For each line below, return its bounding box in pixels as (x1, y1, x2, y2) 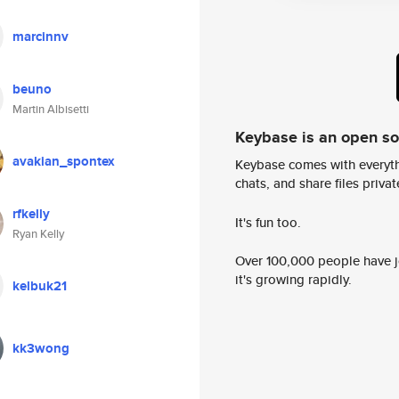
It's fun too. (235, 212, 301, 232)
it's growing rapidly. (235, 270, 352, 289)
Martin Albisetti (12, 101, 89, 118)
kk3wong (12, 338, 69, 358)
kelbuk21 (12, 276, 67, 296)
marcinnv (12, 27, 69, 46)
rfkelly (12, 204, 50, 224)
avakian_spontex (12, 151, 115, 171)
